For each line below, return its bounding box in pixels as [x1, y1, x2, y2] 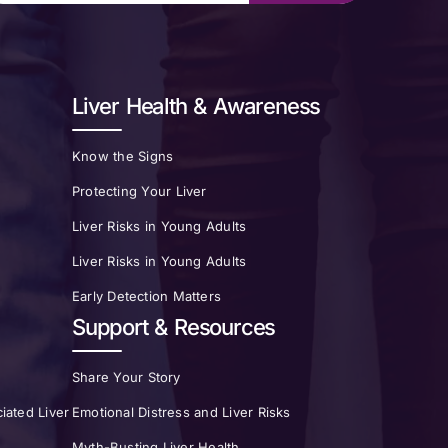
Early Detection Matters [72, 288, 221, 305]
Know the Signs [72, 148, 174, 165]
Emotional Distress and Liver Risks [72, 404, 291, 421]
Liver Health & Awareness [72, 93, 321, 120]
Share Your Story [72, 369, 181, 386]
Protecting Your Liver [72, 183, 207, 200]
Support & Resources [72, 314, 276, 341]
